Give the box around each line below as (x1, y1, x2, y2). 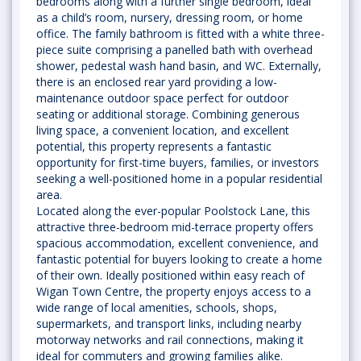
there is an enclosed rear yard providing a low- (36, 74, 277, 89)
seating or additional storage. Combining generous (36, 106, 300, 122)
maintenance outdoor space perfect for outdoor (36, 90, 288, 106)
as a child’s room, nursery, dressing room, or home (36, 10, 303, 25)
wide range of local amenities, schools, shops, (36, 300, 277, 315)
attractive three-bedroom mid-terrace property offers (36, 219, 313, 234)
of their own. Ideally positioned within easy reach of (36, 268, 305, 283)
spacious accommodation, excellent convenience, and (36, 235, 318, 251)
